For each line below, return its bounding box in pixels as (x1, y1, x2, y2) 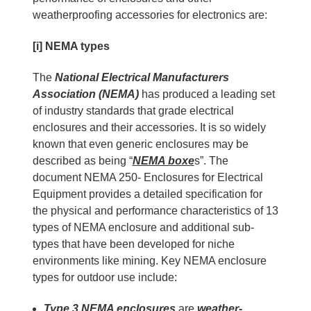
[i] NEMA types (32, 40, 110, 52)
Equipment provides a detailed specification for (32, 187, 262, 200)
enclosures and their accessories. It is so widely (32, 121, 266, 133)
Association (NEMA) (32, 87, 139, 100)
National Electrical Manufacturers (51, 71, 229, 83)
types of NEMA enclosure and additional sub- (32, 221, 254, 233)
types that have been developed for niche (32, 237, 235, 250)
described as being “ (32, 154, 133, 167)
